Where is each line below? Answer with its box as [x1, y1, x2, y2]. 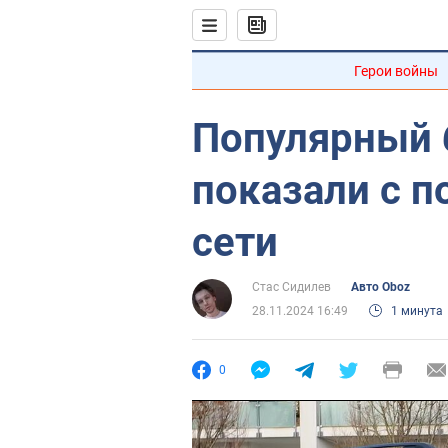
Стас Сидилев [252, 280, 331, 294]
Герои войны [354, 63, 438, 79]
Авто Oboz [351, 280, 410, 294]
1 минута [391, 304, 443, 318]
